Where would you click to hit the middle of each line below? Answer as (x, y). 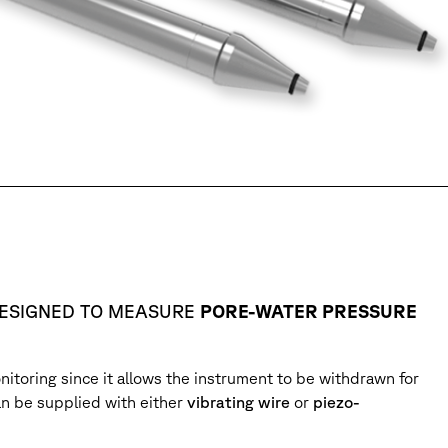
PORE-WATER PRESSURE (308, 311)
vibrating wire (238, 402)
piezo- (336, 402)
